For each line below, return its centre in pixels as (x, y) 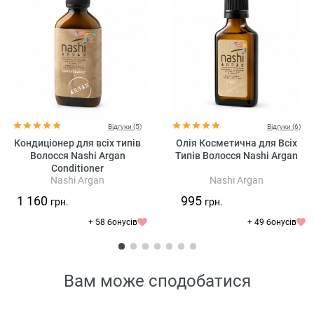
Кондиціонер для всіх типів (78, 143)
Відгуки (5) (125, 126)
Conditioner (78, 168)
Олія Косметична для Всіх (236, 143)
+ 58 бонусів (113, 222)
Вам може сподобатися (157, 281)
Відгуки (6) (284, 126)
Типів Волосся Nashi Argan (236, 155)
